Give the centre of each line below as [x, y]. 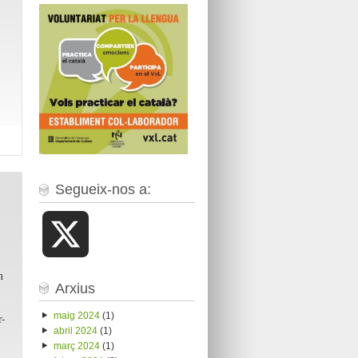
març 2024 [76, 346]
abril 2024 [75, 330]
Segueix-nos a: [103, 190]
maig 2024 [76, 315]
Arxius [75, 288]
